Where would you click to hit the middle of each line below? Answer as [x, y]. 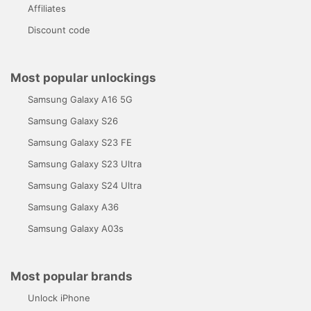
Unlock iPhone [59, 297]
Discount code [59, 30]
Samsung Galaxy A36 [73, 207]
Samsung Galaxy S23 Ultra [85, 163]
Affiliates [47, 8]
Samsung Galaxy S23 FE [80, 142]
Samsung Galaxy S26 [73, 120]
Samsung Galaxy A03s [76, 228]
